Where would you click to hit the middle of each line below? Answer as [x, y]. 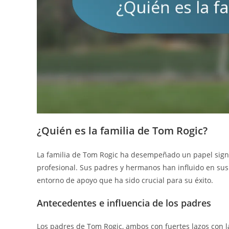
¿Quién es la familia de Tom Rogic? [122, 130]
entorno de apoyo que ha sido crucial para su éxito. [125, 180]
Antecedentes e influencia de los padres [124, 203]
